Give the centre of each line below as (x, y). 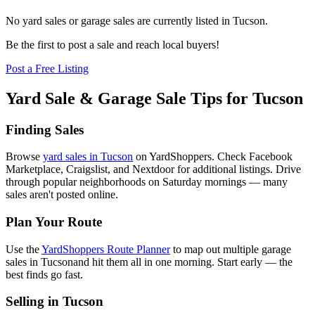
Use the (22, 249)
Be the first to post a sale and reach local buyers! (112, 44)
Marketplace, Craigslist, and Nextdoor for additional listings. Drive (153, 169)
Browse (23, 157)
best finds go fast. (44, 274)
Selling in (34, 302)
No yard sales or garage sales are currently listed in (118, 20)
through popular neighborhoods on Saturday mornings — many (147, 182)
